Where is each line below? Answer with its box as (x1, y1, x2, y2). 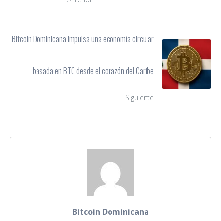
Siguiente (125, 93, 154, 103)
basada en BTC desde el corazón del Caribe (33, 65, 154, 77)
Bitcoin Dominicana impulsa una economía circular (12, 33, 154, 45)
